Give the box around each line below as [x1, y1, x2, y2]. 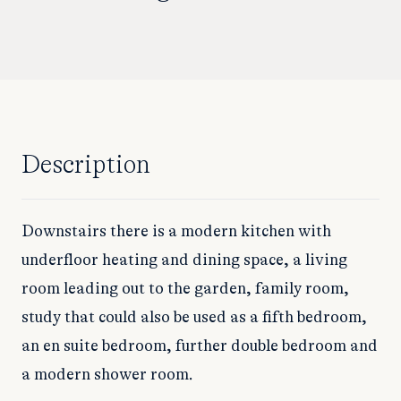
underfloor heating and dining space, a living [21, 252, 347, 269]
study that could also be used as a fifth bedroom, [21, 309, 367, 326]
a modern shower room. [21, 366, 193, 383]
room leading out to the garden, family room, [21, 280, 349, 297]
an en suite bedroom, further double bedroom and [21, 337, 378, 354]
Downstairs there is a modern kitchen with [21, 223, 331, 240]
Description [21, 152, 150, 178]
